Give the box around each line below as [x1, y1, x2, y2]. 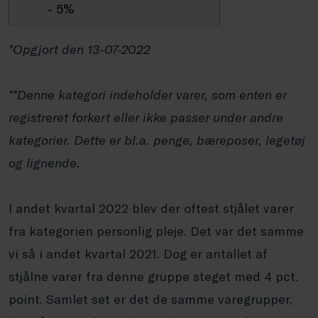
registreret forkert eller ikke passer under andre [9, 109, 283, 125]
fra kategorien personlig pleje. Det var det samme [9, 223, 304, 238]
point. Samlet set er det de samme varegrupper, [9, 291, 292, 307]
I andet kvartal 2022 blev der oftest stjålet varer [9, 200, 294, 216]
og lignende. [9, 155, 80, 170]
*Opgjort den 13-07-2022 [9, 41, 150, 57]
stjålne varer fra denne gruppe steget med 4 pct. [9, 268, 298, 284]
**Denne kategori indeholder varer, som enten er [9, 87, 287, 102]
